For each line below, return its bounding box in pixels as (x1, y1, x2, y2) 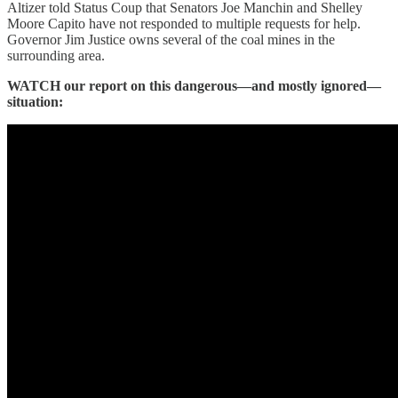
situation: (7, 93, 63, 109)
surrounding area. (7, 47, 105, 63)
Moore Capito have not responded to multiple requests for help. (7, 15, 361, 31)
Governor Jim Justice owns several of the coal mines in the (7, 31, 335, 47)
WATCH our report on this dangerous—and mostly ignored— (7, 77, 381, 93)
